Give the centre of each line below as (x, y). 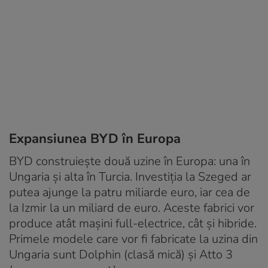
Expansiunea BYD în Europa (95, 139)
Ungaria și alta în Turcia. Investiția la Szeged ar (130, 177)
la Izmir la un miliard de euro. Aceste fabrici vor (132, 208)
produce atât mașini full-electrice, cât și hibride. (133, 224)
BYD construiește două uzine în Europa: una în (130, 162)
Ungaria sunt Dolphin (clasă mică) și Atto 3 (121, 255)
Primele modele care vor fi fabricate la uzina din (133, 239)
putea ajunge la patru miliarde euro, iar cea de (130, 193)
